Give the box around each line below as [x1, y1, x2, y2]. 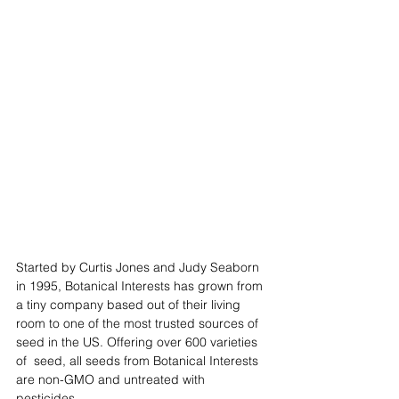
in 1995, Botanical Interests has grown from [16, 277, 266, 294]
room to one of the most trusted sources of [16, 314, 262, 331]
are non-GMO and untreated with [16, 370, 208, 387]
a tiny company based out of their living [16, 296, 244, 313]
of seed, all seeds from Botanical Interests [16, 352, 262, 369]
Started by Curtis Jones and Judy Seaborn [16, 258, 263, 275]
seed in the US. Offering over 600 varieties [16, 333, 261, 350]
